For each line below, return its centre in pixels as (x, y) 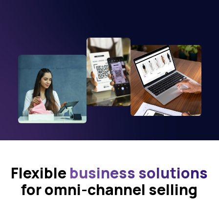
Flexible (40, 173)
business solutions (139, 173)
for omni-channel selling (109, 189)
